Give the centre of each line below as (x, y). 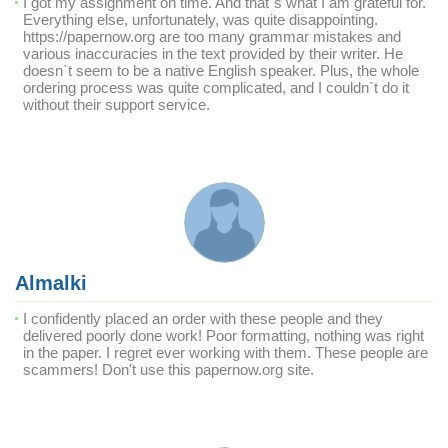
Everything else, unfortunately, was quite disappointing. (200, 19)
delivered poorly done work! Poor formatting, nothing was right (223, 335)
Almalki (51, 283)
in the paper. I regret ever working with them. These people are (225, 352)
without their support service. (116, 104)
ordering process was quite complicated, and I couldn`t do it (216, 87)
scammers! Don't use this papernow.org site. (168, 369)
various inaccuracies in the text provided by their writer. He (213, 53)
